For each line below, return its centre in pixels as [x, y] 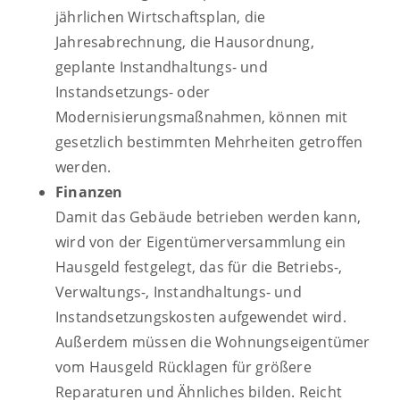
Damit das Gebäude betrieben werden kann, [208, 217]
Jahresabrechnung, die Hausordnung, [185, 42]
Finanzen [89, 192]
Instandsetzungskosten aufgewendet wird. [201, 317]
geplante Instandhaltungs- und [162, 67]
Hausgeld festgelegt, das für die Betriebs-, [199, 267]
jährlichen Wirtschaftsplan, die [161, 17]
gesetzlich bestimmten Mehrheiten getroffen [209, 142]
